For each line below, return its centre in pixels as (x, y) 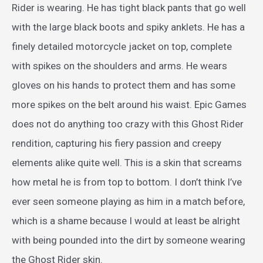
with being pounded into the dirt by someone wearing (129, 240)
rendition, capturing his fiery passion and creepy (117, 143)
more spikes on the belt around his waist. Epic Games (129, 104)
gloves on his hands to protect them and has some (124, 85)
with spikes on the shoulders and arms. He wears (119, 65)
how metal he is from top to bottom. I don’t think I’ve (127, 182)
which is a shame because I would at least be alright (126, 220)
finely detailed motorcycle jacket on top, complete (122, 46)
